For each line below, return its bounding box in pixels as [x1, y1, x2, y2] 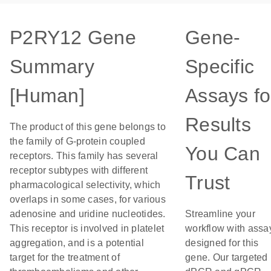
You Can [185, 143, 260, 165]
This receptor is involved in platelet [10, 223, 165, 233]
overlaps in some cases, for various [10, 194, 166, 204]
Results [185, 114, 251, 135]
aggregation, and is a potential [10, 238, 144, 248]
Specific [185, 56, 254, 77]
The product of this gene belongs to [10, 122, 166, 132]
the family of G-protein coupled [10, 136, 145, 146]
